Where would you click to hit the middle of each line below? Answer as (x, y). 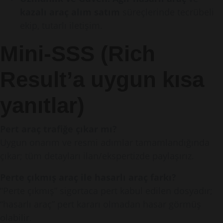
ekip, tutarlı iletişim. (61, 25)
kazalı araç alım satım (70, 12)
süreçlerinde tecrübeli (167, 12)
